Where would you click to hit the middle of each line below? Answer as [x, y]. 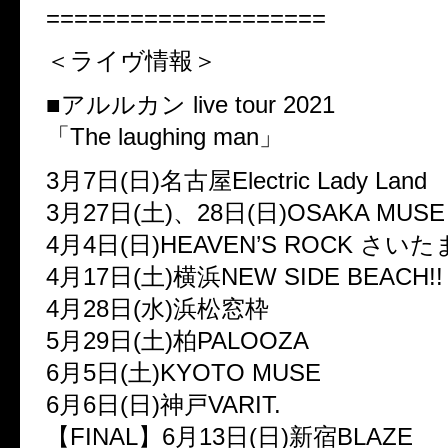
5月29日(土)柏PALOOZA [177, 341]
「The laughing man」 [164, 137]
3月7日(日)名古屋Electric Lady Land [236, 181]
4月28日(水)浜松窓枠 [157, 309]
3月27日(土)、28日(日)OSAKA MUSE [245, 213]
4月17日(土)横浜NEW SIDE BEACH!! [244, 277]
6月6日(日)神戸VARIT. [163, 405]
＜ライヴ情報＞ [131, 61]
